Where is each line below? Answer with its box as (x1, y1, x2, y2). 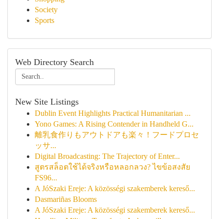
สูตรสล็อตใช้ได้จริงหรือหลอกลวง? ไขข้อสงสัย (35, 163, 190, 171)
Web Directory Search (15, 57, 94, 67)
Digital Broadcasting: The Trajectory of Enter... (35, 152, 180, 160)
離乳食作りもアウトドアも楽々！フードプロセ (35, 131, 199, 139)
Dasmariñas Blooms (35, 195, 97, 203)
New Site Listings (15, 97, 79, 107)
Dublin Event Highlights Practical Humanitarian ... (35, 109, 191, 117)
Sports (35, 16, 54, 24)
